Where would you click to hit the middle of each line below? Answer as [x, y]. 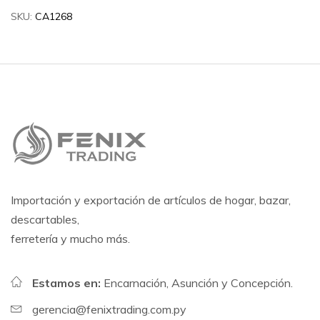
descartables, [45, 219]
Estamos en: [68, 283]
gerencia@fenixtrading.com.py [109, 309]
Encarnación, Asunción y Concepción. [198, 283]
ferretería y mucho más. [70, 239]
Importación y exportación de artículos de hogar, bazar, [151, 200]
